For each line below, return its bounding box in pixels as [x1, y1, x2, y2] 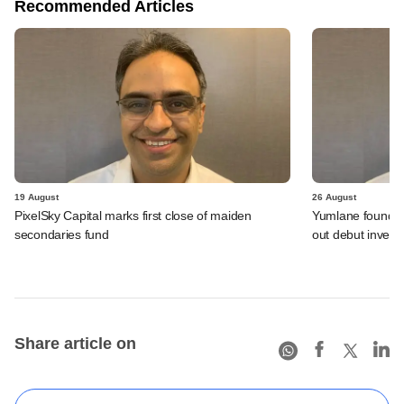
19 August [14, 191, 59, 202]
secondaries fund [14, 226, 109, 242]
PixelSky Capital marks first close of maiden [14, 207, 252, 223]
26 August [312, 191, 356, 202]
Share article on [14, 334, 136, 353]
